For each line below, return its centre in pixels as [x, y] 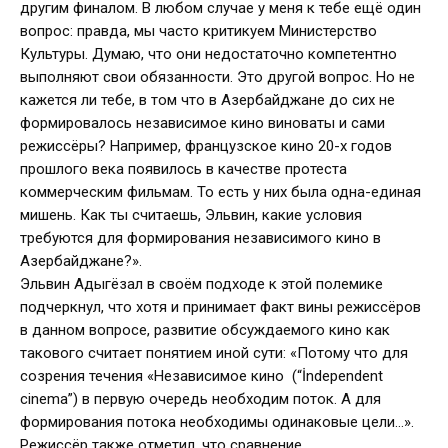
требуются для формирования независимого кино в [200, 238]
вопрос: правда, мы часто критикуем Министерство [198, 31]
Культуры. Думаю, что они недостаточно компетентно [208, 54]
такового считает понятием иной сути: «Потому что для [214, 353]
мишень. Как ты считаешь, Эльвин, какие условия [191, 215]
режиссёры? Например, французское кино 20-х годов [206, 146]
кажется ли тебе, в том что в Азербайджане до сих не [207, 100]
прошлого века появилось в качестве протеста [183, 169]
